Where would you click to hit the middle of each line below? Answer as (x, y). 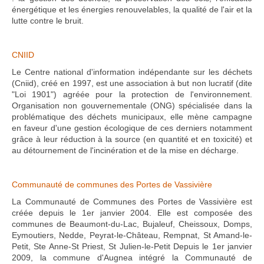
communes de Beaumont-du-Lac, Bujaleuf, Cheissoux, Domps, (132, 224)
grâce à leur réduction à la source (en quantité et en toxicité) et (132, 139)
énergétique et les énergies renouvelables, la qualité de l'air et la (132, 9)
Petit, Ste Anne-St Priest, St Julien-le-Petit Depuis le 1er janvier (132, 246)
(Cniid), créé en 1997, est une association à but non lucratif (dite (132, 83)
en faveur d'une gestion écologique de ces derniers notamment (132, 128)
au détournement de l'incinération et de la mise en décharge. (125, 150)
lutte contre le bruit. (48, 21)
